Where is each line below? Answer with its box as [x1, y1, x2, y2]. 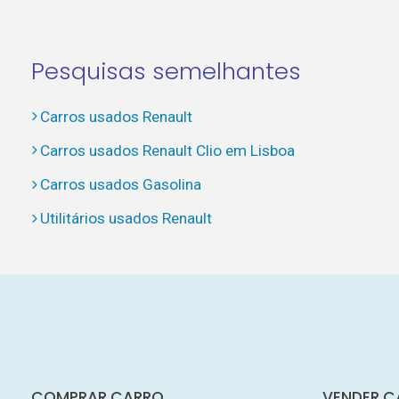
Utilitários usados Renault [39, 209, 212, 228]
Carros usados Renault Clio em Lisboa [39, 141, 295, 159]
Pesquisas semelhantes [30, 54, 301, 87]
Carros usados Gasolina [39, 175, 201, 194]
